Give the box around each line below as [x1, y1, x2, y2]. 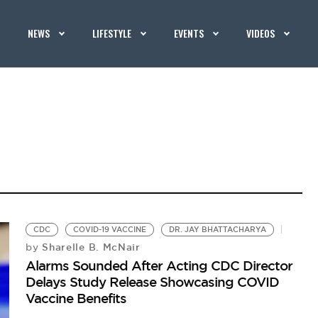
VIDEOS [246, 26, 275, 40]
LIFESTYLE [92, 26, 132, 40]
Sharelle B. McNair [38, 241, 141, 253]
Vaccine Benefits [26, 290, 127, 307]
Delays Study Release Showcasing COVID [26, 273, 280, 290]
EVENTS [174, 26, 204, 40]
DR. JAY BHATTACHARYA [169, 225, 267, 234]
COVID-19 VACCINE [73, 225, 147, 234]
